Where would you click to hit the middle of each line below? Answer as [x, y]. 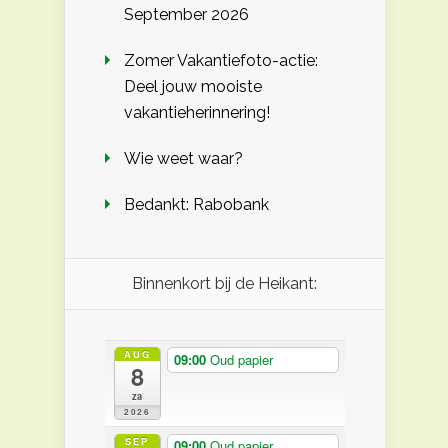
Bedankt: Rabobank [196, 204]
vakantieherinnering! [197, 112]
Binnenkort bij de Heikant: [224, 283]
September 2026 [186, 14]
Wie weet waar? [183, 158]
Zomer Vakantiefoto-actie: [221, 60]
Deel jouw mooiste [193, 86]
